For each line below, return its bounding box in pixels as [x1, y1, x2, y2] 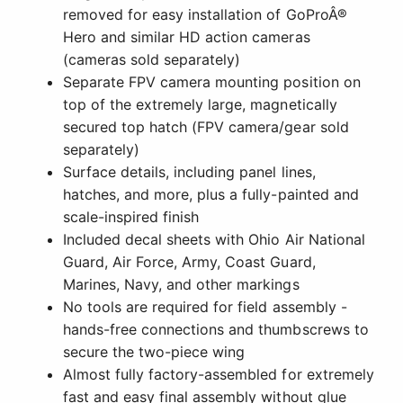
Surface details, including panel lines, [63, 163, 316, 182]
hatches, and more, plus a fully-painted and [63, 185, 359, 204]
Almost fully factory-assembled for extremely [63, 365, 374, 384]
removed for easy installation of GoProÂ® [63, 5, 347, 24]
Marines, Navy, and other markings [63, 275, 300, 294]
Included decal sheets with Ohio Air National [63, 230, 365, 249]
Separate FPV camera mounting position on [63, 73, 361, 92]
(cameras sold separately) [63, 50, 241, 69]
